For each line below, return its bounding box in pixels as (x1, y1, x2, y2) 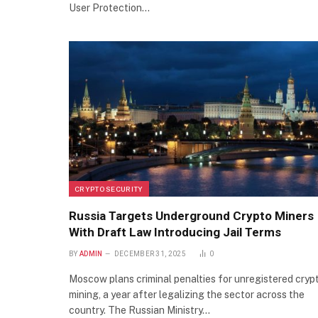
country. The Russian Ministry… (69, 304, 210, 316)
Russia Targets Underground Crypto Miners (69, 208, 314, 223)
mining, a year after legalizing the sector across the (69, 288, 305, 300)
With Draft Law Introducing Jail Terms (69, 224, 281, 239)
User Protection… (69, 2, 150, 14)
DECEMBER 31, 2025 (114, 249, 186, 258)
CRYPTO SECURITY (75, 184, 143, 193)
